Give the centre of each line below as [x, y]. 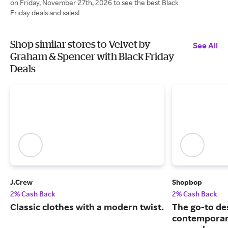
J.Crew [21, 182]
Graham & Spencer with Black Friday [92, 56]
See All [205, 45]
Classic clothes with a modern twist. [87, 207]
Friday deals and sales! [45, 12]
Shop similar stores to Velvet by [80, 44]
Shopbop [187, 182]
